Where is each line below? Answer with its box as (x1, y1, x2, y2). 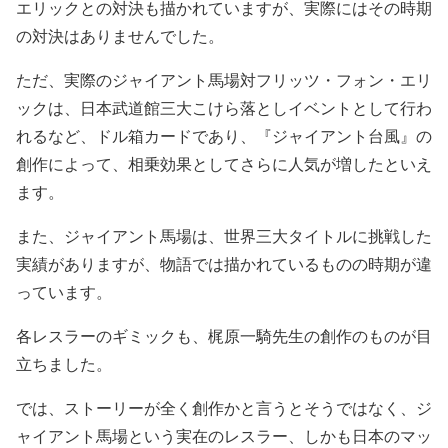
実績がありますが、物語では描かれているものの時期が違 (16, 253, 432, 275)
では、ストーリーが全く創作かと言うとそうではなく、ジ (16, 397, 432, 419)
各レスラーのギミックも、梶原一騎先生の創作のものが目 (16, 325, 432, 347)
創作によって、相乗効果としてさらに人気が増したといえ (16, 153, 432, 175)
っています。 (16, 281, 112, 303)
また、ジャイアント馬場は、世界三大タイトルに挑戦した (16, 225, 432, 247)
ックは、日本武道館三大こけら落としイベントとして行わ (16, 97, 432, 119)
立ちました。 (16, 353, 112, 375)
